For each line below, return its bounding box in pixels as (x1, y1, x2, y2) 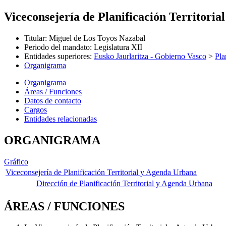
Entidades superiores (24, 51, 90, 61)
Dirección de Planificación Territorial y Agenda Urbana (36, 179, 212, 188)
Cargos (24, 105, 47, 114)
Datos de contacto (24, 96, 81, 105)
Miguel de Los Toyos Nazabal (49, 33, 145, 42)
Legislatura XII (94, 42, 142, 51)
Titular (24, 33, 45, 42)
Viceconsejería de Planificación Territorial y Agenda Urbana (6, 167, 197, 177)
